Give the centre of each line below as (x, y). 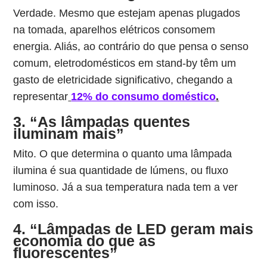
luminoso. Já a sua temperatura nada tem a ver (126, 187)
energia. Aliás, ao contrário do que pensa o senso (131, 46)
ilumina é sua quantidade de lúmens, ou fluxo (121, 170)
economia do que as (85, 241)
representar (41, 97)
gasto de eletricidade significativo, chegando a (123, 80)
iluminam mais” (69, 133)
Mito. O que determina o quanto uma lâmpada (123, 154)
